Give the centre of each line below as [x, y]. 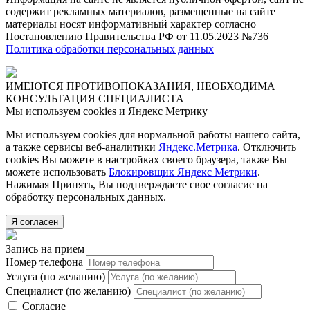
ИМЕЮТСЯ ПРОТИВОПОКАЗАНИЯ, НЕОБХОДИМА [140, 86]
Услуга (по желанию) [55, 276]
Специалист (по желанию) [68, 291]
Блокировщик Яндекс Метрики [183, 172]
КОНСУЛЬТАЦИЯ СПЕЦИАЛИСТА [95, 98]
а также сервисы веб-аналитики [82, 147]
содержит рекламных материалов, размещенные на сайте [140, 11]
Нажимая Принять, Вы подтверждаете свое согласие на [137, 184]
